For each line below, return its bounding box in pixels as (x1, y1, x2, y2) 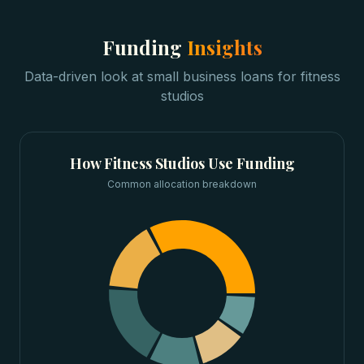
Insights (186, 34, 262, 60)
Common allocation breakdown (107, 178, 257, 190)
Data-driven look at (24, 68, 147, 84)
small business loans (146, 68, 274, 84)
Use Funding (204, 154, 295, 173)
